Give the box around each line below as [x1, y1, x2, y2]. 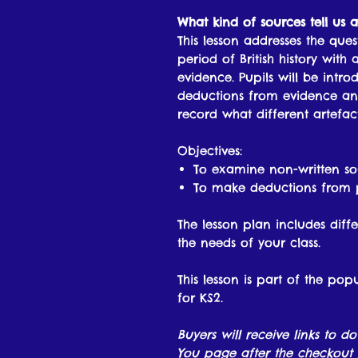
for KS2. [177, 290, 228, 306]
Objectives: [177, 143, 242, 159]
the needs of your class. [177, 235, 320, 251]
